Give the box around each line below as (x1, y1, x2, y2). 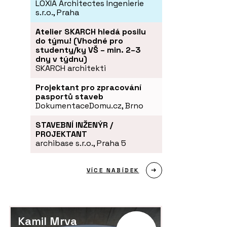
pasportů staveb (35, 91, 103, 102)
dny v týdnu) (35, 53, 87, 64)
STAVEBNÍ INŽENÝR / (35, 119, 113, 130)
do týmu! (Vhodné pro (35, 35, 123, 46)
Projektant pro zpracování (35, 82, 141, 93)
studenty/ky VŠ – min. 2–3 (35, 44, 141, 55)
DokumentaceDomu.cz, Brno (35, 100, 143, 111)
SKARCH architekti (35, 62, 106, 73)
